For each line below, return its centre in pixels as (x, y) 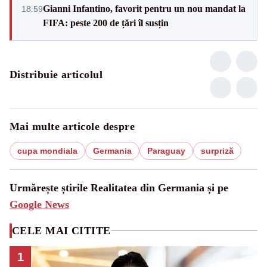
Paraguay (166, 150)
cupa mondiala (47, 150)
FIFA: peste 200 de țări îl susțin (106, 23)
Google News (39, 204)
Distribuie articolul (56, 74)
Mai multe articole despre (72, 126)
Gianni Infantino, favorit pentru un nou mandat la (144, 8)
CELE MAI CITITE (61, 230)
